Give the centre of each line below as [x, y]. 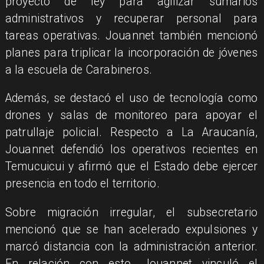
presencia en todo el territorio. [82, 184]
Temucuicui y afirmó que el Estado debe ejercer [131, 167]
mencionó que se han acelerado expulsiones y [131, 229]
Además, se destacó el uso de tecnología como [131, 98]
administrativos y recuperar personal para [131, 18]
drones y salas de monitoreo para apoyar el [131, 115]
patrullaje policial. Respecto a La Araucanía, [131, 133]
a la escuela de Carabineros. [79, 70]
